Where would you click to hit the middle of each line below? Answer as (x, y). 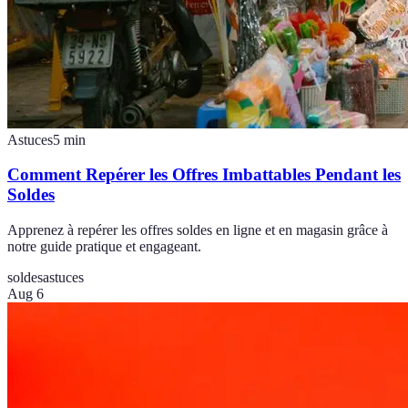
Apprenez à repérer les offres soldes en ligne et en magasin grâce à (198, 230)
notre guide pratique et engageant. (104, 247)
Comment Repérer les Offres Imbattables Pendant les (204, 175)
